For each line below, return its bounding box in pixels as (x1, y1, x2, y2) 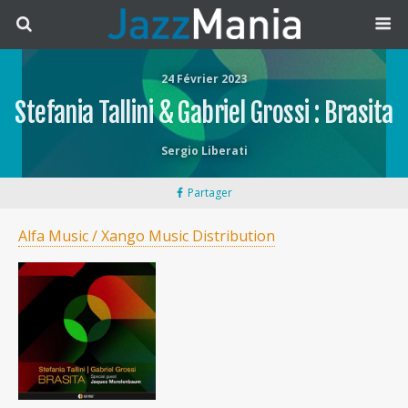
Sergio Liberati (160, 143, 248, 158)
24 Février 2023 (161, 71, 247, 87)
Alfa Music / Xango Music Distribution (18, 226, 275, 246)
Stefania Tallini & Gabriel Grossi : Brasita (15, 97, 393, 129)
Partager (187, 185, 232, 200)
